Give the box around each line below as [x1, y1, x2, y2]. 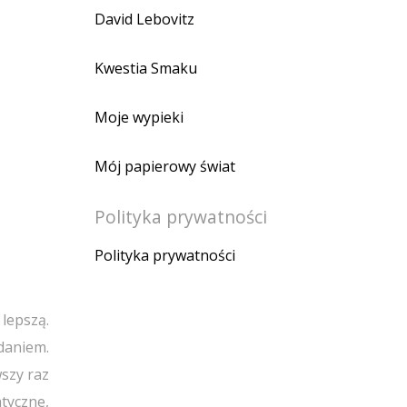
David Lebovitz [94, 8, 194, 29]
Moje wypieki [94, 106, 184, 127]
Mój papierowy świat [94, 155, 235, 176]
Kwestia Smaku [94, 57, 197, 78]
